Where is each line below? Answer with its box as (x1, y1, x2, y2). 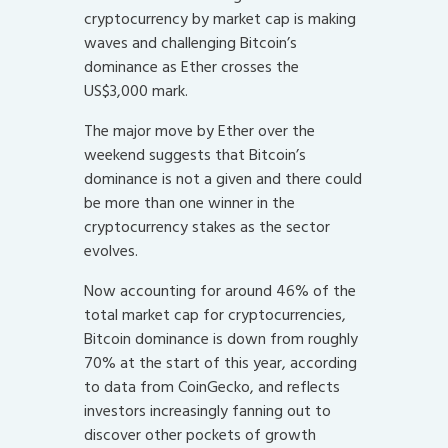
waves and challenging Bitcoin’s (84, 30, 297, 57)
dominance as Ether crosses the (84, 54, 299, 81)
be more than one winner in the (84, 190, 295, 217)
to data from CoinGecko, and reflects (84, 374, 340, 401)
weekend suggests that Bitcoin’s (84, 142, 306, 169)
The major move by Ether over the (84, 118, 315, 145)
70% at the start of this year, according (84, 350, 357, 377)
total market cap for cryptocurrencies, (84, 302, 346, 329)
